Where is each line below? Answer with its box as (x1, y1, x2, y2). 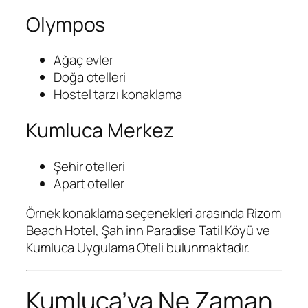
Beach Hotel (26, 221, 96, 240)
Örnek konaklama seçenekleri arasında (26, 204, 247, 223)
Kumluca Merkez (26, 116, 174, 144)
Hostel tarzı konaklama (54, 85, 182, 104)
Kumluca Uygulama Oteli (26, 239, 164, 257)
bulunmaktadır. (163, 239, 250, 257)
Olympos (26, 10, 106, 38)
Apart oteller (54, 174, 124, 192)
